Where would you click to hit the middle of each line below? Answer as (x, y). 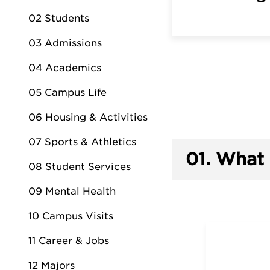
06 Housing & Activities (88, 117)
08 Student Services (80, 167)
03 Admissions (65, 43)
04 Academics (65, 68)
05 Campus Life (67, 93)
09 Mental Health (72, 191)
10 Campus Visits (71, 216)
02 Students (59, 18)
